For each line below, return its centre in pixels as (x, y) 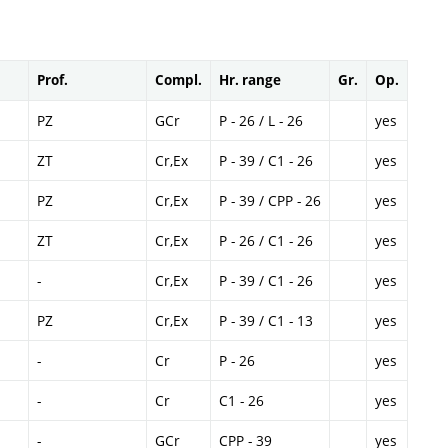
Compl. (178, 80)
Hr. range (250, 80)
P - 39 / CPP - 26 (270, 201)
